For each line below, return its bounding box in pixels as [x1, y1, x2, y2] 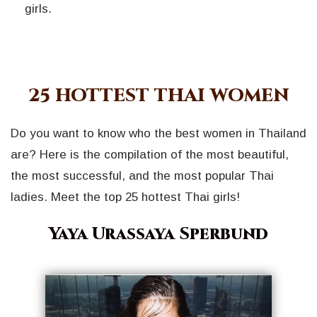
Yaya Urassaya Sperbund [49, 222, 268, 246]
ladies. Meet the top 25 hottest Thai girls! [11, 190, 240, 204]
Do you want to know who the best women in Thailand [11, 126, 306, 140]
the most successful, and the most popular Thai [11, 168, 274, 183]
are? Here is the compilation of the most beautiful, [11, 147, 289, 161]
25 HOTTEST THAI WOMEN [28, 83, 289, 108]
